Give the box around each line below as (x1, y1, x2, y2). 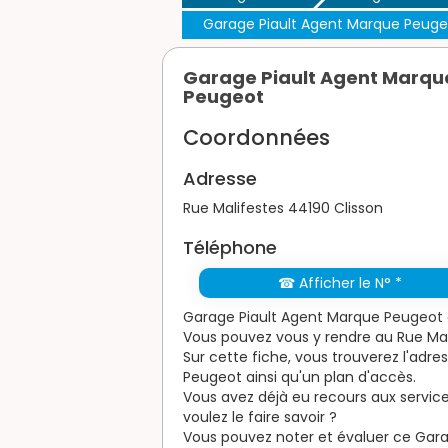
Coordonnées (183, 122, 330, 152)
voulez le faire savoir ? (183, 406, 337, 427)
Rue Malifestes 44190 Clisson (183, 197, 383, 218)
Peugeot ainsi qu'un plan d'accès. (183, 366, 416, 387)
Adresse (183, 165, 257, 191)
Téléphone (183, 234, 277, 260)
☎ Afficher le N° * (278, 272, 402, 293)
